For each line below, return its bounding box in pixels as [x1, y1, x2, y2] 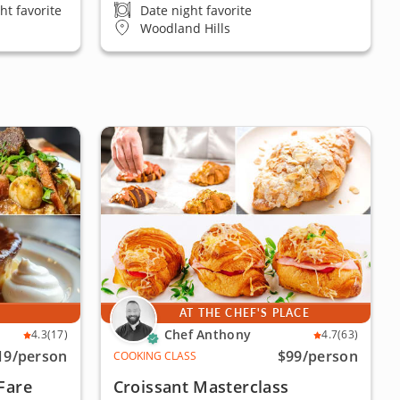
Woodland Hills [139, 19, 230, 37]
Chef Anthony [163, 326, 252, 343]
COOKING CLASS [112, 348, 196, 363]
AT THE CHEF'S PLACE [179, 305, 310, 321]
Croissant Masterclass [112, 376, 289, 397]
